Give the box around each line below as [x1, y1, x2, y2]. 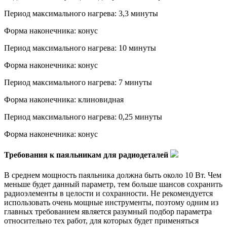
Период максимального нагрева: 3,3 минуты [4, 9, 158, 18]
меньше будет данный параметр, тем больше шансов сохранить [4, 179, 222, 188]
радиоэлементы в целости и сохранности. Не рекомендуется [4, 188, 213, 198]
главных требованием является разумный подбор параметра [4, 207, 212, 216]
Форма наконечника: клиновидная [4, 95, 124, 104]
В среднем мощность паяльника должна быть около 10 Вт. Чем [4, 170, 221, 179]
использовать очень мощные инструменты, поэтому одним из [4, 198, 218, 207]
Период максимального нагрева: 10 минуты [4, 44, 156, 52]
